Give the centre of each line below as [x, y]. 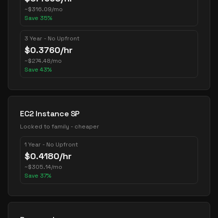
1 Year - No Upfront [51, 145]
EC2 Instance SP [50, 114]
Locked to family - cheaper [60, 127]
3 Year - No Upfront [52, 38]
